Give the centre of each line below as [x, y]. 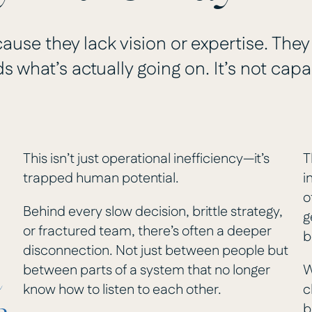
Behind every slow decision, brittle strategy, [153, 212]
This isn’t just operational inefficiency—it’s [147, 159]
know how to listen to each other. [123, 290]
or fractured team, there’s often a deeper [148, 232]
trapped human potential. [101, 179]
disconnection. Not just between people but [156, 251]
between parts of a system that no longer [147, 271]
